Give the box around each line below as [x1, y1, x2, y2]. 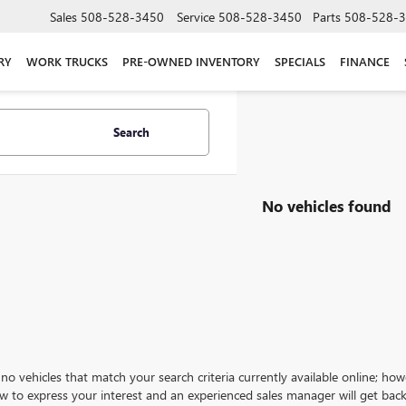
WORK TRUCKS [26, 53, 108, 69]
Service [177, 7, 215, 25]
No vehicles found [262, 195, 391, 216]
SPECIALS [275, 53, 325, 69]
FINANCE [340, 53, 390, 69]
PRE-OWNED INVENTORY [122, 53, 260, 69]
